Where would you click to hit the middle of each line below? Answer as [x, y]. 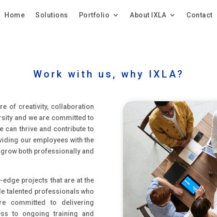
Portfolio [94, 15]
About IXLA [148, 15]
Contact [200, 15]
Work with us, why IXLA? [108, 74]
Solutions [52, 15]
